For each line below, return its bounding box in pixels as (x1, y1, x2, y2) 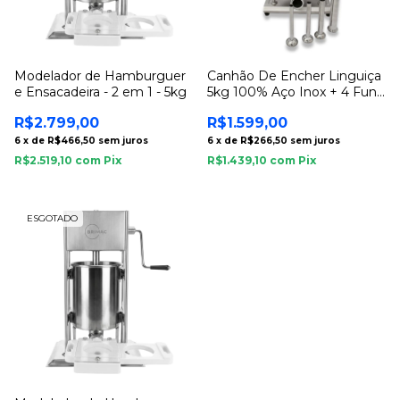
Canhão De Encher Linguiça (207, 68, 381, 84)
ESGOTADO (27, 212, 78, 224)
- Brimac (207, 100, 260, 116)
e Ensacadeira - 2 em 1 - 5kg (14, 84, 187, 100)
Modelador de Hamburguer (14, 68, 186, 84)
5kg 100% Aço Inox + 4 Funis (207, 84, 386, 100)
